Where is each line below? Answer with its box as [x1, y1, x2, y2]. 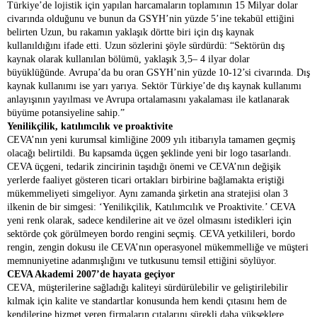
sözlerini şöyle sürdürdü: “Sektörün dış [126, 40, 284, 51]
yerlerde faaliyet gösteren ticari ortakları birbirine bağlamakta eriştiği [7, 175, 284, 185]
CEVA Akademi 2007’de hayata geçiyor [7, 269, 175, 279]
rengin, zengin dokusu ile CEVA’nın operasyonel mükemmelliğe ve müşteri [7, 242, 309, 253]
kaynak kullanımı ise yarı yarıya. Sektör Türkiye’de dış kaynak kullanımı [7, 81, 301, 91]
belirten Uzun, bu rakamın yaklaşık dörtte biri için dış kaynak [7, 27, 254, 38]
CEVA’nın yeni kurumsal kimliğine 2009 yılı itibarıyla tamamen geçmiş [7, 134, 295, 145]
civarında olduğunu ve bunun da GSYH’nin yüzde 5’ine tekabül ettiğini [7, 13, 294, 24]
